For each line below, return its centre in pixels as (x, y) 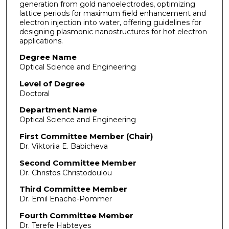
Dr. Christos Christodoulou (65, 173)
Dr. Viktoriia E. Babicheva (63, 146)
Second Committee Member (78, 163)
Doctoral (34, 93)
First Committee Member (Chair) (86, 136)
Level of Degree (52, 83)
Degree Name (48, 57)
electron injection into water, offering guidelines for (110, 22)
